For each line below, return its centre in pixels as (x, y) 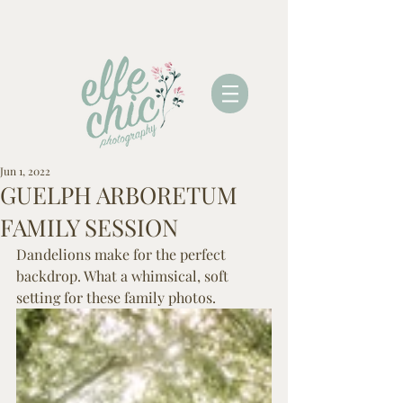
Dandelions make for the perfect (123, 254)
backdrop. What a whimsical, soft (124, 276)
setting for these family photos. (116, 297)
